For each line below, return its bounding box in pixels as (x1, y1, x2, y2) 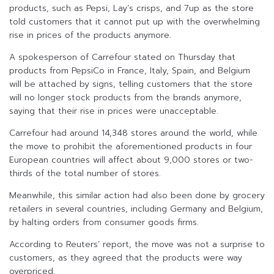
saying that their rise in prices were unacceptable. (9, 105, 218, 118)
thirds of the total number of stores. (9, 167, 161, 180)
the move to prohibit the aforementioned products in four (9, 140, 252, 154)
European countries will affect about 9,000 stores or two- (9, 154, 253, 167)
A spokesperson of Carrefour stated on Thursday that (9, 51, 235, 64)
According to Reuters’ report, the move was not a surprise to (9, 238, 265, 251)
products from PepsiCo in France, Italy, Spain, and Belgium (9, 64, 250, 78)
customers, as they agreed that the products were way (9, 251, 242, 265)
